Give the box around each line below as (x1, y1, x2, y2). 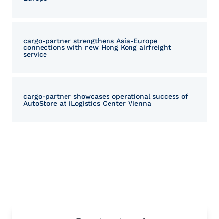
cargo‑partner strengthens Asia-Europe (23, 36, 157, 44)
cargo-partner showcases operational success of (23, 92, 188, 100)
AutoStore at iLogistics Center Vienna (23, 99, 151, 107)
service (23, 50, 47, 58)
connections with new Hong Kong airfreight (23, 43, 171, 51)
